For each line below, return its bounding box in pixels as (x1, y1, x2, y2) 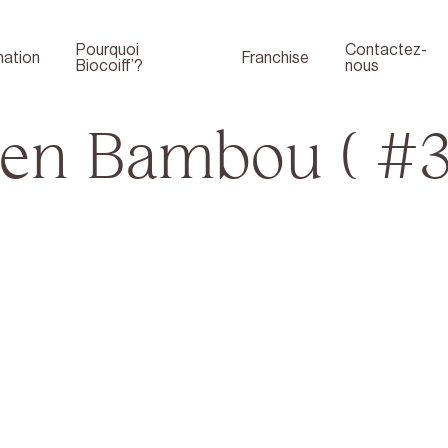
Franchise (242, 49, 310, 66)
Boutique (209, 413, 272, 429)
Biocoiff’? (76, 57, 143, 74)
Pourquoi (76, 41, 139, 58)
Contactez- (345, 41, 428, 58)
